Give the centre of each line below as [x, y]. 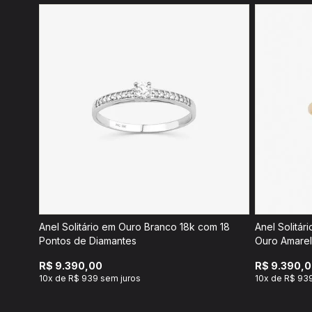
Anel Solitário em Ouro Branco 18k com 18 [134, 227]
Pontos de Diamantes [88, 241]
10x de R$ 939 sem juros [90, 278]
